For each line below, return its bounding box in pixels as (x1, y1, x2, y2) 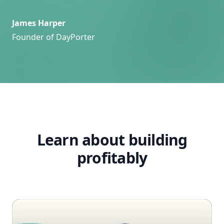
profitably (76, 147, 147, 168)
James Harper (12, 17, 65, 29)
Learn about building (36, 129, 187, 150)
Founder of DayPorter (12, 31, 95, 43)
